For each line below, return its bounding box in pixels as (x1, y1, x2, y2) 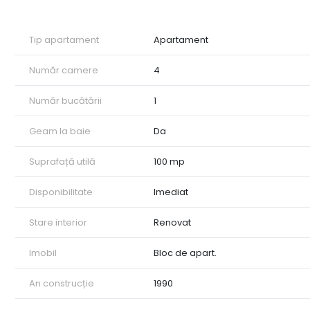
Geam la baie (29, 125, 91, 138)
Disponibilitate (29, 185, 93, 199)
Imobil (29, 246, 57, 260)
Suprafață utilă (29, 155, 95, 169)
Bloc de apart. (154, 246, 217, 260)
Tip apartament (29, 33, 99, 47)
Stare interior (29, 216, 87, 230)
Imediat (154, 185, 189, 199)
